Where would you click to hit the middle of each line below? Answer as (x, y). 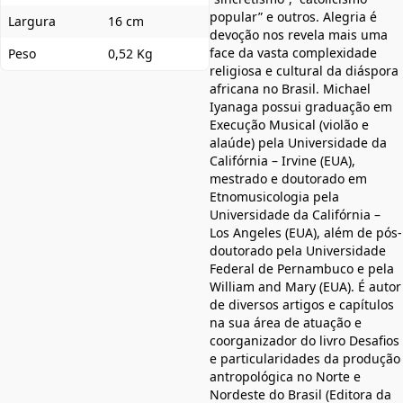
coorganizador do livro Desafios (304, 340)
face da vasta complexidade (293, 52)
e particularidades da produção (305, 358)
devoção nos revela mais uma (299, 34)
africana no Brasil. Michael (290, 88)
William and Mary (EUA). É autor (305, 286)
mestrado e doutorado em (288, 178)
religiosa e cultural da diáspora (304, 70)
